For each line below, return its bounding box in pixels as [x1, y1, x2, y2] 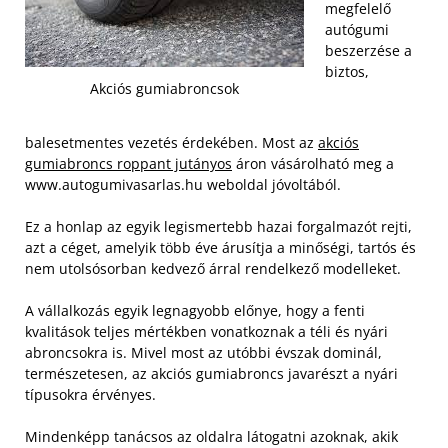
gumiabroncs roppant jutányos [25, 153, 232, 173]
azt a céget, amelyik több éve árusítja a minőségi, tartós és [25, 237, 416, 257]
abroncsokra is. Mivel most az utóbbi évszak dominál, [25, 342, 382, 362]
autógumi [325, 20, 389, 39]
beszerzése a [325, 41, 412, 60]
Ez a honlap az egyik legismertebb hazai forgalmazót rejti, [25, 216, 412, 236]
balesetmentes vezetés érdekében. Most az [25, 132, 318, 152]
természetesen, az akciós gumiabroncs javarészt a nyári [25, 363, 398, 383]
